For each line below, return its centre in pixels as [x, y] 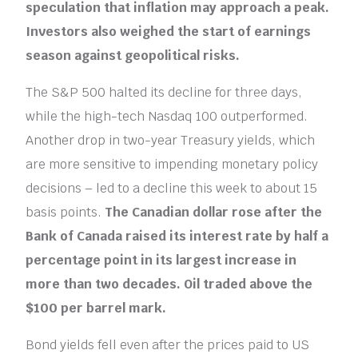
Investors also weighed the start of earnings [169, 31]
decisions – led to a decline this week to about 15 [172, 188]
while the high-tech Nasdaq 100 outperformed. [167, 116]
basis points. [66, 212]
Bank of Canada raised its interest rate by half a [177, 236]
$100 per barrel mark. [96, 308]
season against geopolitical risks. [133, 55]
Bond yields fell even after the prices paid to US [168, 344]
